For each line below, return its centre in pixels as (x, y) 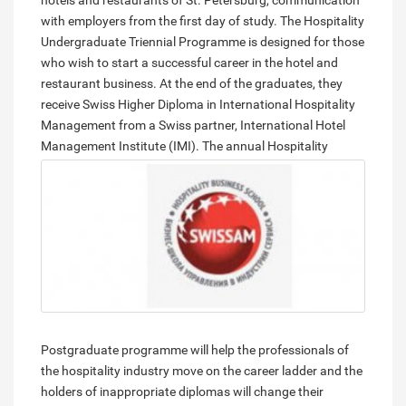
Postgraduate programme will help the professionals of (195, 350)
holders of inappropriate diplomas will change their (182, 392)
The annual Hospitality (264, 146)
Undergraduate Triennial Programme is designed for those (203, 42)
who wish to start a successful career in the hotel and (189, 63)
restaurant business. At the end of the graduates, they (192, 84)
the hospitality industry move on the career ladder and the (202, 371)
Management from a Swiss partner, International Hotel (193, 126)
